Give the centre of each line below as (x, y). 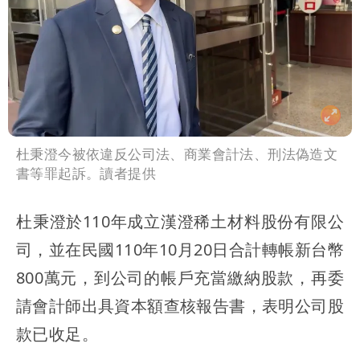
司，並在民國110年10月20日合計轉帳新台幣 (180, 250)
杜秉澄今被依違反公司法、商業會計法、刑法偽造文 (177, 154)
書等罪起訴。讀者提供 (86, 174)
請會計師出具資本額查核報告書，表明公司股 (180, 306)
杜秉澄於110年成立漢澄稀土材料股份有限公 (180, 222)
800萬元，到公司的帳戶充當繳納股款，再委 (180, 278)
